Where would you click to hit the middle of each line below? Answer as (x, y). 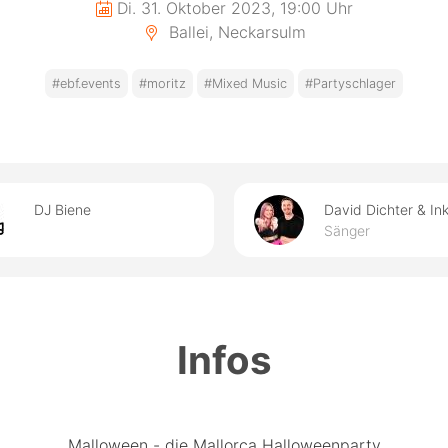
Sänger (347, 230)
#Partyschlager (350, 83)
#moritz (162, 83)
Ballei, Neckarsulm (234, 32)
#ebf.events (86, 83)
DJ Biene (62, 209)
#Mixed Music (245, 83)
